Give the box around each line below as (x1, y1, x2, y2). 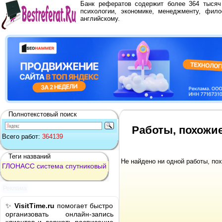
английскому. (80, 15, 120, 22)
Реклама (3, 185, 27, 192)
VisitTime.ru (14, 202, 55, 210)
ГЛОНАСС (2, 162, 35, 170)
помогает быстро (55, 202, 113, 210)
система (37, 162, 63, 170)
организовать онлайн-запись (5, 210, 113, 218)
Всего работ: (2, 133, 42, 140)
